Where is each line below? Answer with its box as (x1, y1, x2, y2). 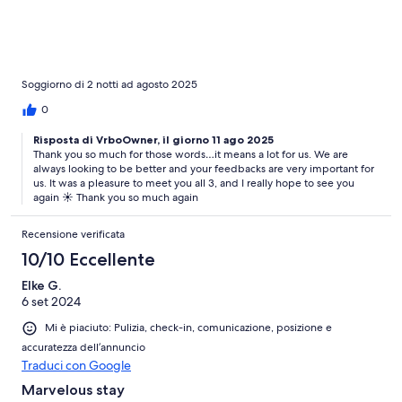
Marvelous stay (22, 380, 125, 398)
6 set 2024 (22, 293, 81, 310)
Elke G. (22, 277, 61, 294)
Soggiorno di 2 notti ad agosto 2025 (22, 77, 197, 92)
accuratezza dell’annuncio (22, 339, 145, 354)
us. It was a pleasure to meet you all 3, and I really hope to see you (33, 176, 354, 191)
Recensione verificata (22, 227, 125, 242)
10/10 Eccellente (22, 249, 155, 271)
